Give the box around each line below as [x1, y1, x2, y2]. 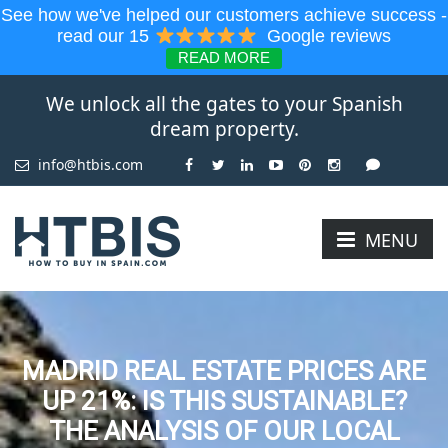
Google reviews [256, 26, 391, 47]
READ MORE [178, 49, 270, 67]
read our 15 [57, 26, 155, 47]
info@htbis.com [34, 155, 143, 175]
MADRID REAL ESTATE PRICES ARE [22, 356, 426, 387]
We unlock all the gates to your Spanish [45, 91, 403, 118]
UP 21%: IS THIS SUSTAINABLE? [41, 386, 407, 417]
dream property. [149, 116, 299, 143]
